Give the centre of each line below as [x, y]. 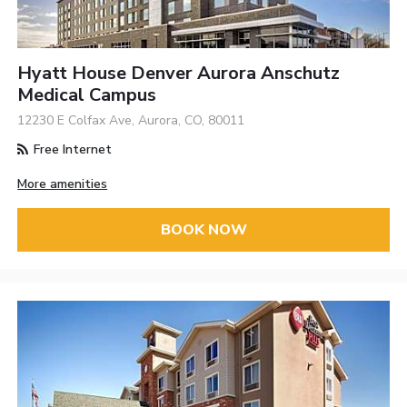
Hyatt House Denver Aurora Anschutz [179, 73]
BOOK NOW [203, 230]
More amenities [63, 184]
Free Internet [71, 149]
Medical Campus [87, 94]
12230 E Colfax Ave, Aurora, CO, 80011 [131, 120]
